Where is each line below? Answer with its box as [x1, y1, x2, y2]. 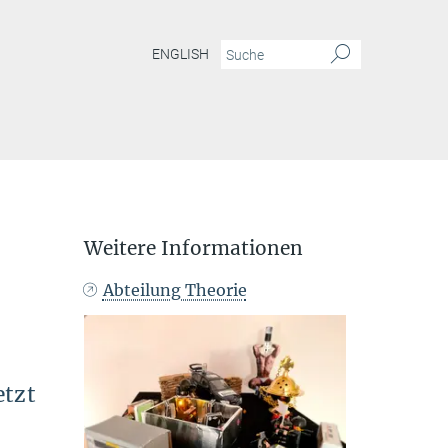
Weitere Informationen [83, 236, 303, 260]
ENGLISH [152, 46, 209, 63]
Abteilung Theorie [102, 280, 247, 300]
